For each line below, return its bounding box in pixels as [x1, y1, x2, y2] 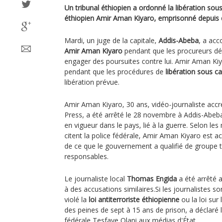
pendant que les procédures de [64, 67, 166, 76]
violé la [64, 195, 89, 204]
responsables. [64, 152, 109, 161]
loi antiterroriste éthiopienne [89, 195, 179, 204]
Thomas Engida [127, 174, 177, 183]
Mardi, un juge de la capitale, [64, 36, 159, 45]
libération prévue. [64, 77, 119, 87]
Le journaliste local [64, 174, 127, 183]
